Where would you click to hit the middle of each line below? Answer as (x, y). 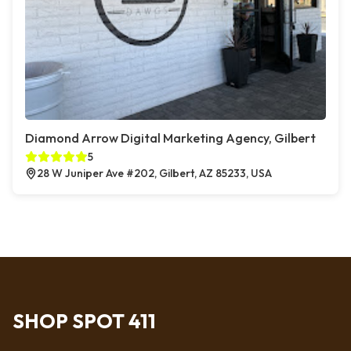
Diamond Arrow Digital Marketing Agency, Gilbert (170, 138)
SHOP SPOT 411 (84, 321)
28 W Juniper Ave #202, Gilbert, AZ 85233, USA (154, 173)
